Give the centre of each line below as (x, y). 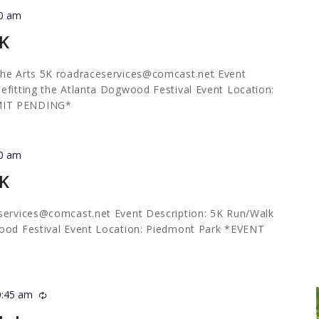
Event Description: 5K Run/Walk (193, 214)
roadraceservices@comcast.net (135, 74)
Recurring (68, 295)
